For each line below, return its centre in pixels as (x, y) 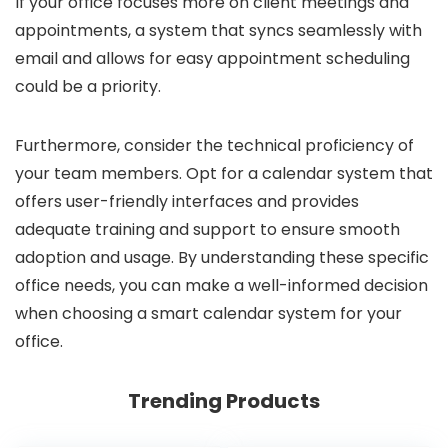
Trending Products (224, 401)
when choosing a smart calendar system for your (208, 314)
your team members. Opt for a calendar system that (224, 174)
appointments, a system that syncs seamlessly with (218, 31)
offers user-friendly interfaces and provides (187, 202)
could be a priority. (88, 87)
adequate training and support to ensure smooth (207, 230)
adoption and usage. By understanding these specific (222, 258)
